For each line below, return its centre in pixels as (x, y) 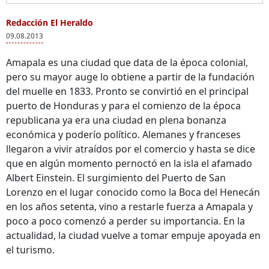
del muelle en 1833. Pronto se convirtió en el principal (127, 91)
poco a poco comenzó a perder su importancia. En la (125, 221)
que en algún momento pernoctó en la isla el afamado (129, 163)
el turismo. (30, 250)
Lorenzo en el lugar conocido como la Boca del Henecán (133, 192)
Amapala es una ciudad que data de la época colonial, (127, 62)
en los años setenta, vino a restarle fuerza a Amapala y (129, 207)
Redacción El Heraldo (50, 23)
